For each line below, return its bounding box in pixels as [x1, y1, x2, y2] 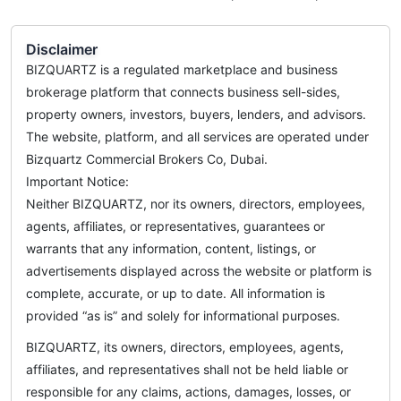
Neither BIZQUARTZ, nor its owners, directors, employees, [26, 195, 365, 211]
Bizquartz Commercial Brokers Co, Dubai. [26, 150, 268, 166]
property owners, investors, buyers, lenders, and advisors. [26, 106, 366, 122]
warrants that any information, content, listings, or [26, 240, 316, 256]
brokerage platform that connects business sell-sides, [26, 83, 340, 99]
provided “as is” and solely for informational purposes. [26, 307, 340, 323]
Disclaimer [26, 39, 98, 58]
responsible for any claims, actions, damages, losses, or [26, 383, 351, 399]
